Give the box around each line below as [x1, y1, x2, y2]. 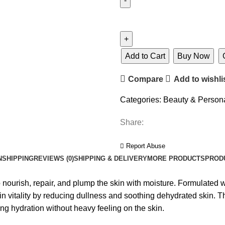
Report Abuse [124, 142, 165, 150]
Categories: [120, 95, 161, 104]
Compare [128, 74, 164, 83]
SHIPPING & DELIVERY [73, 155, 147, 162]
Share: [120, 118, 144, 127]
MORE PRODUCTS [147, 155, 205, 162]
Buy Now [177, 52, 210, 60]
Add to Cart [125, 52, 165, 60]
